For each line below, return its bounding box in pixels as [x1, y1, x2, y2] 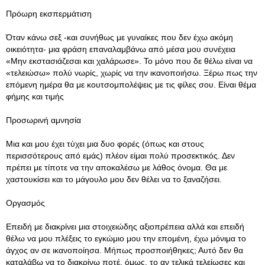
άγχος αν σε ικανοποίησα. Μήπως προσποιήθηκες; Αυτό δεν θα [6, 245, 243, 255]
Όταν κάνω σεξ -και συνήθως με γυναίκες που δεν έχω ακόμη [6, 33, 233, 42]
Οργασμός [6, 198, 45, 208]
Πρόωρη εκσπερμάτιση [6, 9, 92, 18]
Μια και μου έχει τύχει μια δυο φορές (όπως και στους [6, 139, 204, 148]
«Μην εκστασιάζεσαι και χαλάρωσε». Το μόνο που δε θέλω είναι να [6, 56, 253, 66]
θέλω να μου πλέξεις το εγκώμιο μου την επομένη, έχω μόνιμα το [6, 234, 246, 243]
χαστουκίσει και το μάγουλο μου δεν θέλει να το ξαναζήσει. [6, 174, 222, 184]
